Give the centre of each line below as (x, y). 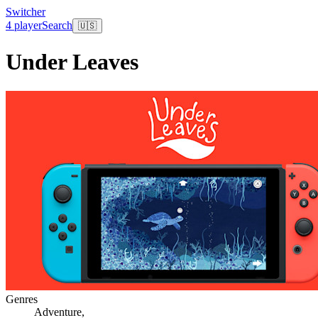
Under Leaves (72, 62)
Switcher (26, 12)
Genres (22, 299)
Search (57, 25)
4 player (24, 25)
